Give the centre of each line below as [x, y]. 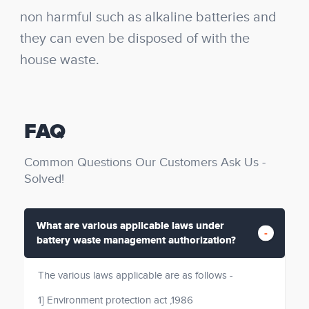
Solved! [44, 179]
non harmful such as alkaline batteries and [148, 17]
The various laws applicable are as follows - [136, 276]
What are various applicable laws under [130, 226]
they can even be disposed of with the [135, 39]
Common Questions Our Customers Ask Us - [145, 162]
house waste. [60, 60]
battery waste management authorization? [136, 240]
